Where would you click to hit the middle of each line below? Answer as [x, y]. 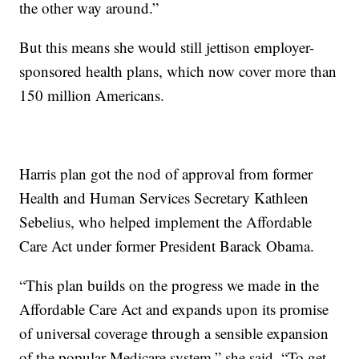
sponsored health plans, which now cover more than [178, 71]
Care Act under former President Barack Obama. [167, 246]
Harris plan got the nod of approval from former [166, 173]
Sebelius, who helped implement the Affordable [166, 222]
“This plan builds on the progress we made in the [169, 285]
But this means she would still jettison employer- [167, 47]
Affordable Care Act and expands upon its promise [174, 309]
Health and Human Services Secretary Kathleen [164, 198]
